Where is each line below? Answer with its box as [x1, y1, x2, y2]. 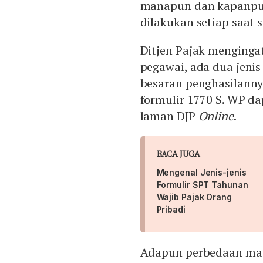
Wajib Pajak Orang [156, 191, 232, 202]
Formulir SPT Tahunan [156, 179, 248, 190]
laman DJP [140, 107, 198, 124]
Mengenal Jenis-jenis [156, 167, 247, 177]
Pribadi [156, 204, 186, 214]
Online [198, 107, 234, 124]
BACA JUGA [156, 147, 200, 159]
